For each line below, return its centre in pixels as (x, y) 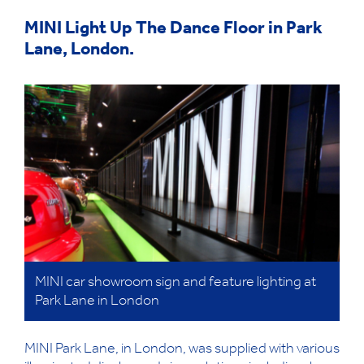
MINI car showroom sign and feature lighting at (175, 283)
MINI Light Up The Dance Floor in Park (173, 30)
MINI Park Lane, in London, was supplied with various (182, 350)
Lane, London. (79, 51)
